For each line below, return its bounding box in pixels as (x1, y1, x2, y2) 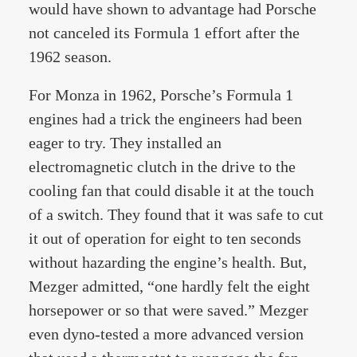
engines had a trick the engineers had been (29, 110, 302, 127)
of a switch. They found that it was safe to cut (29, 206, 324, 223)
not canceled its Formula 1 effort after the (29, 24, 300, 41)
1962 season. (29, 48, 112, 65)
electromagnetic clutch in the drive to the (29, 158, 296, 175)
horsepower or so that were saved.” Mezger (29, 301, 308, 319)
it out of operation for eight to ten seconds (29, 229, 301, 247)
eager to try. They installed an (29, 134, 222, 151)
